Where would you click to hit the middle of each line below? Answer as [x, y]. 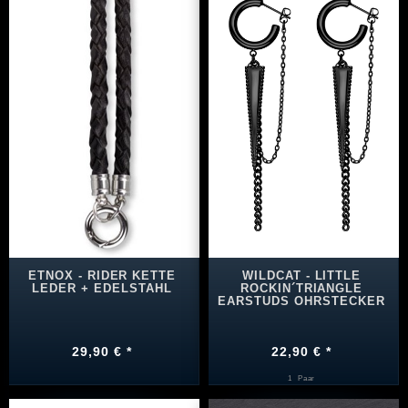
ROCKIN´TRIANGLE [301, 288]
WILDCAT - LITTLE [301, 275]
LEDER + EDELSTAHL [102, 288]
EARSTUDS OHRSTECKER [301, 301]
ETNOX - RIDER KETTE [102, 275]
